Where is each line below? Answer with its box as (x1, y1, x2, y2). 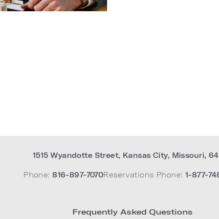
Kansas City (122, 151, 168, 159)
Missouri (172, 151, 205, 159)
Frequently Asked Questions (72, 207, 193, 216)
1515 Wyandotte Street (33, 151, 119, 159)
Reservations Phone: (103, 171, 183, 179)
